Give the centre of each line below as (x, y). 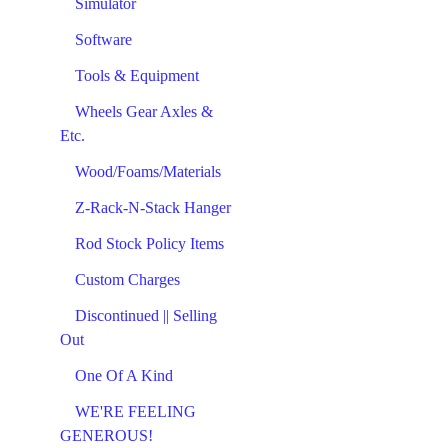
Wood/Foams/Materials (148, 171)
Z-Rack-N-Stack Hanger (153, 207)
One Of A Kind (124, 375)
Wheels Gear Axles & (144, 111)
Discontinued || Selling (146, 315)
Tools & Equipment (137, 75)
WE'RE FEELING (135, 411)
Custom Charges (127, 279)
